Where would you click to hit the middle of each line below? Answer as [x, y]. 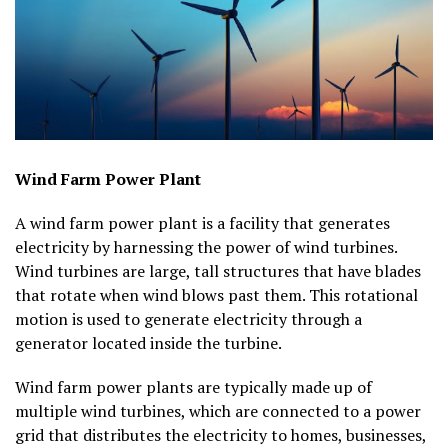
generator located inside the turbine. [148, 343]
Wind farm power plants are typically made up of [193, 387]
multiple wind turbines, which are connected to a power [218, 411]
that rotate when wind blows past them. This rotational [216, 295]
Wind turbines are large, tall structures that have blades [218, 271]
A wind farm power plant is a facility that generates [202, 223]
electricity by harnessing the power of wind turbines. [206, 247]
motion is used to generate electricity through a [188, 319]
